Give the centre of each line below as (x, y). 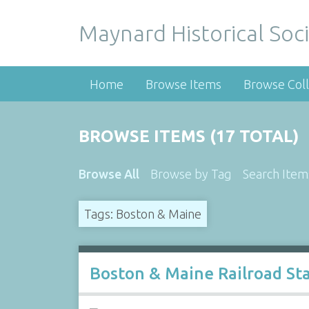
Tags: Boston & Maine (142, 213)
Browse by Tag (191, 174)
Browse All (109, 174)
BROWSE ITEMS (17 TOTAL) (188, 136)
